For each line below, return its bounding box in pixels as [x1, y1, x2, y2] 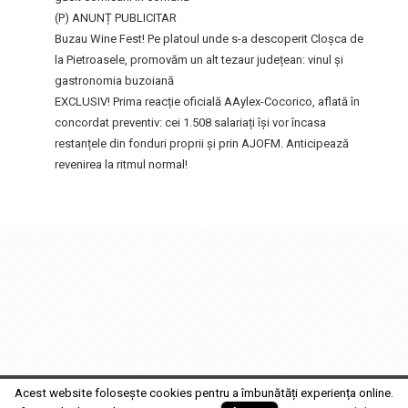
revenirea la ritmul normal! [55, 157, 188, 171]
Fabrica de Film [311, 378, 386, 391]
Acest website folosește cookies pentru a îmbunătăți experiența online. [15, 386, 393, 401]
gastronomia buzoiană [55, 73, 174, 87]
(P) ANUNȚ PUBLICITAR [55, 10, 177, 25]
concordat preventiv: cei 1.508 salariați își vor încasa [55, 115, 326, 129]
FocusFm [22, 378, 67, 391]
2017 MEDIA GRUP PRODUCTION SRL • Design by [67, 378, 311, 391]
